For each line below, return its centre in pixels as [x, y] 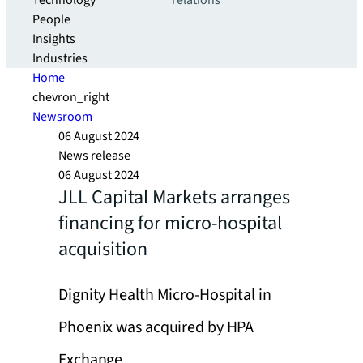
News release [94, 156]
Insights [54, 39]
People [51, 19]
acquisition [103, 249]
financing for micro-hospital [170, 223]
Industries [60, 58]
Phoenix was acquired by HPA [156, 327]
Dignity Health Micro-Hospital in [165, 295]
